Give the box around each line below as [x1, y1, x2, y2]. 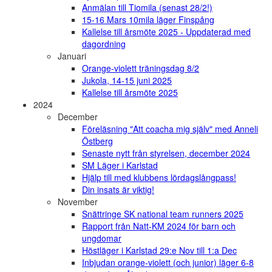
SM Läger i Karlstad [82, 159, 158, 172]
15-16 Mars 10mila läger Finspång [82, 13, 214, 26]
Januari [58, 50, 86, 63]
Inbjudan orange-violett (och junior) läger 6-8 [82, 256, 254, 269]
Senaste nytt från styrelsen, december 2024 [82, 147, 250, 160]
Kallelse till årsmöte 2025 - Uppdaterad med [82, 25, 251, 38]
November [58, 195, 98, 208]
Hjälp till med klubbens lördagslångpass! [82, 171, 236, 184]
